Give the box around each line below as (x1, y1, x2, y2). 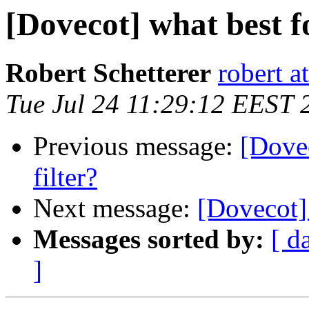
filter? (33, 162, 97, 192)
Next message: (33, 193, 197, 223)
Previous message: (33, 131, 240, 161)
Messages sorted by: (33, 224, 264, 255)
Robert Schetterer (6, 58, 211, 88)
